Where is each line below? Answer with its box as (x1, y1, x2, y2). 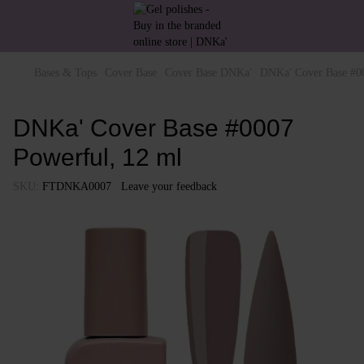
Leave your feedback (121, 180, 217, 193)
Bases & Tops (34, 67, 97, 79)
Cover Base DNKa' (165, 67, 252, 79)
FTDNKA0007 (39, 180, 111, 193)
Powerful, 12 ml (13, 144, 182, 171)
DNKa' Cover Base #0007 (13, 115, 294, 141)
